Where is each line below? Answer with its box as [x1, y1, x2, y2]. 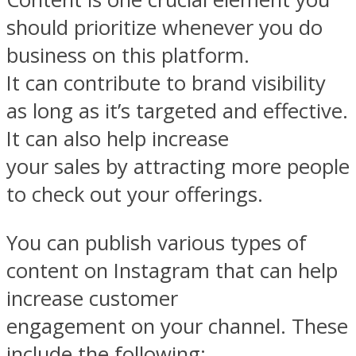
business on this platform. [6, 41, 250, 70]
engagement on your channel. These [6, 311, 348, 340]
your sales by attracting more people [6, 153, 350, 181]
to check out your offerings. [6, 180, 263, 209]
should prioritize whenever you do [6, 14, 323, 42]
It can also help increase [6, 125, 229, 153]
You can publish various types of [6, 228, 307, 257]
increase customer [6, 284, 178, 312]
